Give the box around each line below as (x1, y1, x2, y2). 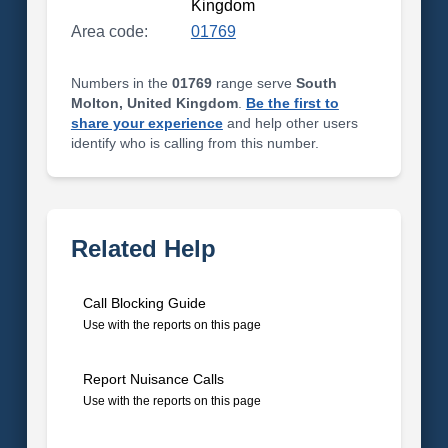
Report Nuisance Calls (82, 371, 224, 387)
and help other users (222, 115, 358, 131)
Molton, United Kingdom (70, 95, 238, 111)
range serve (211, 75, 296, 91)
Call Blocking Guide (82, 295, 206, 311)
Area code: (70, 23, 148, 40)
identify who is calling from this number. (70, 135, 319, 151)
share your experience (70, 115, 223, 131)
